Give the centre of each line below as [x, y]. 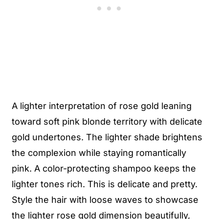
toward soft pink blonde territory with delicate [107, 121]
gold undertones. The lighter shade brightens [107, 137]
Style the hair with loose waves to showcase [105, 200]
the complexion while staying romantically [99, 153]
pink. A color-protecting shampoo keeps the [104, 168]
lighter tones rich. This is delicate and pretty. [105, 184]
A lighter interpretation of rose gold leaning [102, 106]
